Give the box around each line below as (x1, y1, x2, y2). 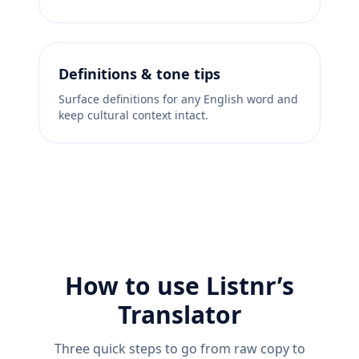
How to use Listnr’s (65, 269, 294, 303)
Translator (117, 298, 242, 332)
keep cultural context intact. (58, 107, 208, 123)
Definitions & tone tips (58, 64, 220, 84)
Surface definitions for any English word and (58, 91, 298, 107)
